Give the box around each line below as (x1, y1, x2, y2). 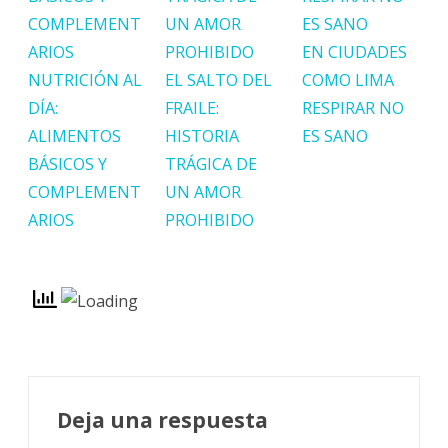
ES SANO (302, 124, 369, 147)
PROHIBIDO (165, 208, 255, 231)
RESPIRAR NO (302, 96, 405, 119)
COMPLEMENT (28, 180, 141, 203)
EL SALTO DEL (165, 68, 273, 91)
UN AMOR (165, 180, 242, 203)
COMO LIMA (302, 68, 395, 91)
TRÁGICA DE (165, 152, 258, 175)
